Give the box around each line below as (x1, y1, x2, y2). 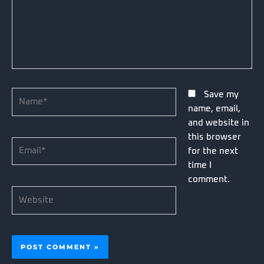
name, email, (187, 104, 240, 114)
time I (187, 161, 212, 170)
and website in (187, 118, 249, 128)
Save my (203, 90, 239, 100)
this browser (187, 133, 241, 142)
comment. (187, 175, 230, 184)
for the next (187, 147, 238, 156)
